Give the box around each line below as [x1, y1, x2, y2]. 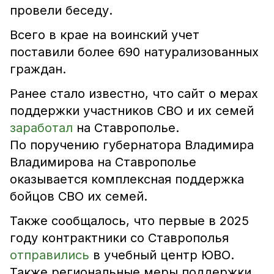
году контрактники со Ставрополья [10, 231, 229, 245]
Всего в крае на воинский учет [10, 28, 199, 42]
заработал [10, 120, 76, 135]
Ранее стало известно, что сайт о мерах [10, 86, 258, 101]
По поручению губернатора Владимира [10, 138, 254, 152]
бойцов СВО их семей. [10, 189, 147, 204]
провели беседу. [10, 3, 113, 18]
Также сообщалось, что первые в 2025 [10, 213, 249, 228]
